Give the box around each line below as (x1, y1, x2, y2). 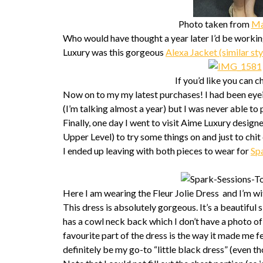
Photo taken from (178, 18, 251, 29)
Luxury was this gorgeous (63, 46, 166, 58)
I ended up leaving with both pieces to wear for (63, 145, 251, 156)
